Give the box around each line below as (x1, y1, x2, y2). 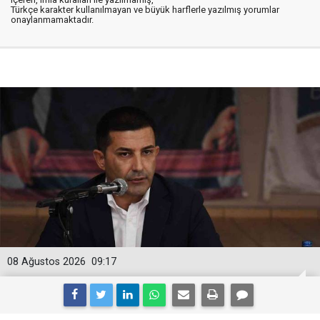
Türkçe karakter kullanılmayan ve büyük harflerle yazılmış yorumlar (11, 4, 279, 15)
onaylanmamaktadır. (11, 14, 94, 25)
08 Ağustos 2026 (7, 256, 86, 268)
